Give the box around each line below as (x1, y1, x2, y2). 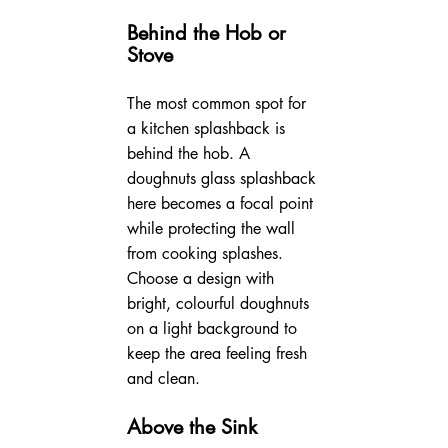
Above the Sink (126, 413, 257, 440)
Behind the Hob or (126, 19, 292, 46)
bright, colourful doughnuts (126, 292, 314, 314)
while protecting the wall (126, 217, 300, 239)
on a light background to (126, 317, 302, 339)
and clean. (126, 367, 200, 389)
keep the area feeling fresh (126, 342, 312, 364)
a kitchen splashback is (126, 117, 290, 139)
